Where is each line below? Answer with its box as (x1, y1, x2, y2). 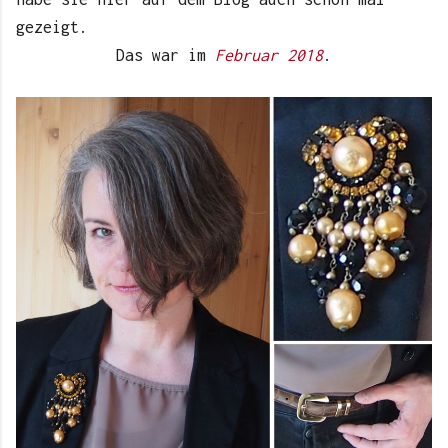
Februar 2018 (215, 46, 323, 65)
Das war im (116, 46, 215, 65)
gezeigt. (16, 18, 97, 37)
